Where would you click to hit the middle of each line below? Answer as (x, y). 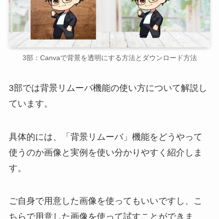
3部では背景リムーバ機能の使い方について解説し (108, 88)
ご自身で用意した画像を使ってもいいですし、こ (105, 201)
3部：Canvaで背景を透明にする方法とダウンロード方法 (109, 57)
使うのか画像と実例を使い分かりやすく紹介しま (105, 152)
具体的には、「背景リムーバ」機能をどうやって (105, 137)
